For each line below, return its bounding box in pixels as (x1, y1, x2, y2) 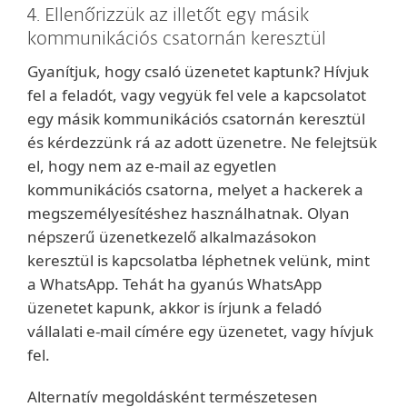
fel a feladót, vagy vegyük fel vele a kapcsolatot (27, 84, 366, 105)
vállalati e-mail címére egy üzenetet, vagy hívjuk (27, 321, 373, 342)
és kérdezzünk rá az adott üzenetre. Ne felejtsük (27, 132, 377, 153)
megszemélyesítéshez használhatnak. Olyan (27, 203, 350, 223)
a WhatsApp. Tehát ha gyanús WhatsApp (27, 273, 322, 294)
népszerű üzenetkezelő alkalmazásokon (27, 226, 317, 247)
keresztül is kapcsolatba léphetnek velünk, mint (27, 250, 370, 271)
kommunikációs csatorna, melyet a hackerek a (27, 179, 363, 200)
